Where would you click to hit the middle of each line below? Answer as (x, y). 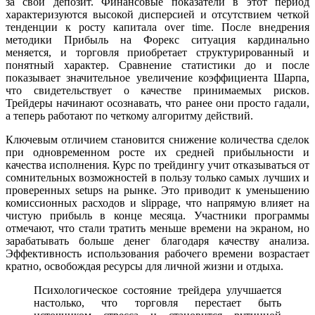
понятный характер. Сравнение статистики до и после (157, 65)
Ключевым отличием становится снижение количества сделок (157, 139)
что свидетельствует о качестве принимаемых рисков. (157, 90)
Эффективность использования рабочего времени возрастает (157, 253)
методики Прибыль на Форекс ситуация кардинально (157, 39)
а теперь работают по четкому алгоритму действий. (129, 115)
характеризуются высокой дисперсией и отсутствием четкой (157, 14)
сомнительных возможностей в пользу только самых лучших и (157, 177)
